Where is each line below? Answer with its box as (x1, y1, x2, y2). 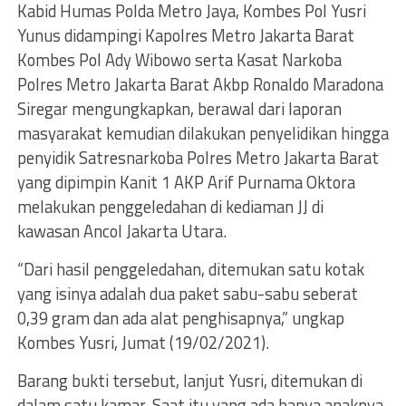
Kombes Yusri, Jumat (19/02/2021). (16, 330, 269, 355)
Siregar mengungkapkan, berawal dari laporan (16, 96, 342, 121)
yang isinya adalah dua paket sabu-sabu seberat (16, 281, 358, 306)
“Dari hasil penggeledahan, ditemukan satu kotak (16, 256, 364, 282)
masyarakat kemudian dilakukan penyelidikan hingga (16, 121, 389, 146)
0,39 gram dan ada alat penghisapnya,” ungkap (16, 305, 344, 331)
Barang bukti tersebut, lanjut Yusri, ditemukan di (16, 368, 362, 393)
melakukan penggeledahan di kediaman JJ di (16, 194, 324, 219)
